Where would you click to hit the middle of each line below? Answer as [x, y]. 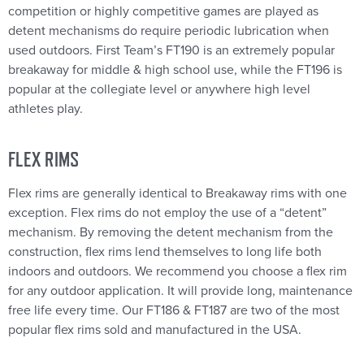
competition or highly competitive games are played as [163, 12]
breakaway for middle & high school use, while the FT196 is [175, 70]
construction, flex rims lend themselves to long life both [165, 252]
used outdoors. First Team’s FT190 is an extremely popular [171, 51]
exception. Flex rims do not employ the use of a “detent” [167, 213]
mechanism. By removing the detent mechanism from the [171, 233]
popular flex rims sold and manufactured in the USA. [155, 330]
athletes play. [47, 109]
